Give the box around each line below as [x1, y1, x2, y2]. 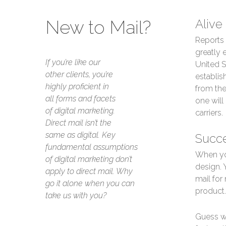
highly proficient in [45, 82, 109, 92]
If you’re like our [45, 58, 101, 68]
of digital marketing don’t [45, 154, 133, 164]
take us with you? [45, 191, 107, 201]
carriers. [195, 108, 223, 118]
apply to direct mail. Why [45, 166, 133, 177]
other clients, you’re [45, 70, 114, 80]
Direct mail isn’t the [45, 118, 112, 128]
